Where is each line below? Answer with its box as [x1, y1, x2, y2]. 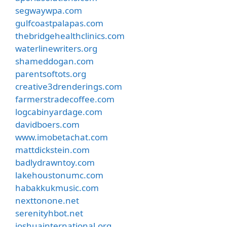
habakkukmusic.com [15, 181, 99, 194]
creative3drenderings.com [15, 80, 122, 92]
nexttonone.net [15, 194, 79, 206]
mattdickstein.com [15, 143, 90, 156]
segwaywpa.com [15, 4, 82, 16]
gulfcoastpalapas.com [15, 17, 103, 29]
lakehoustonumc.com [15, 169, 103, 181]
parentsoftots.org [15, 67, 86, 80]
